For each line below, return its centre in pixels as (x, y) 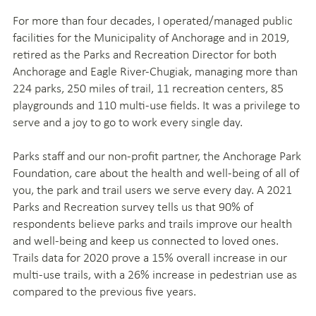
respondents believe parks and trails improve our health (152, 223)
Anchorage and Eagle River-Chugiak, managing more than (155, 71)
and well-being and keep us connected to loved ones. (146, 240)
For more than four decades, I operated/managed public (153, 20)
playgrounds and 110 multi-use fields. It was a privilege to (156, 105)
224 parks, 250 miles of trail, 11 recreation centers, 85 (148, 88)
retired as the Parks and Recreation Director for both (145, 54)
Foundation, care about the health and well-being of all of (156, 172)
